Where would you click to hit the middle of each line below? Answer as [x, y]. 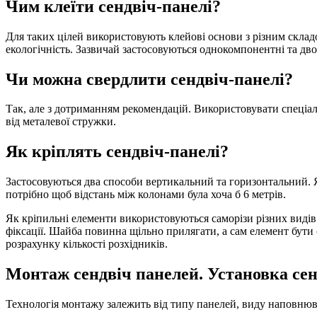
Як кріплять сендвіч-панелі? [117, 152]
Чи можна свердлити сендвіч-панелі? [149, 79]
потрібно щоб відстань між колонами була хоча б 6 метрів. [146, 195]
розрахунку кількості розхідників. [87, 244]
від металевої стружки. [61, 122]
